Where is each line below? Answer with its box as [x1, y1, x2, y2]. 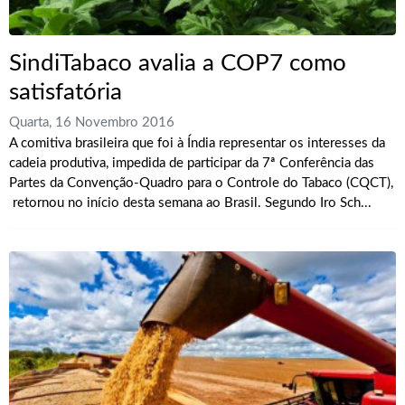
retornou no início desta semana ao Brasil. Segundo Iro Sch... [9, 195, 372, 210]
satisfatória [9, 80, 122, 104]
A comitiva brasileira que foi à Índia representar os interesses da [9, 136, 385, 150]
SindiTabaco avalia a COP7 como [9, 51, 346, 75]
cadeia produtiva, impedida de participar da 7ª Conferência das [9, 155, 374, 170]
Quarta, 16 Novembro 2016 [9, 115, 174, 129]
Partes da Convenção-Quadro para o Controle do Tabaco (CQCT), [9, 175, 393, 190]
